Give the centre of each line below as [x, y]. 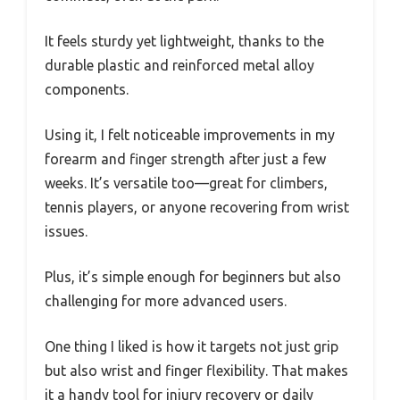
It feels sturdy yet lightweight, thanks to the [184, 41]
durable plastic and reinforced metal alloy [179, 65]
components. [87, 89]
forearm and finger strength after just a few [185, 158]
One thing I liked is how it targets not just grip [192, 346]
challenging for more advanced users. [166, 300]
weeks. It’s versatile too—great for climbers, [186, 183]
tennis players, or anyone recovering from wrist [197, 207]
